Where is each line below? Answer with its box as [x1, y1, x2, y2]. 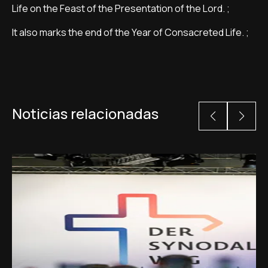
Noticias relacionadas [12, 103, 159, 123]
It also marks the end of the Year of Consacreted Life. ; [12, 26, 249, 39]
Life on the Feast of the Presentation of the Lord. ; [12, 2, 230, 15]
